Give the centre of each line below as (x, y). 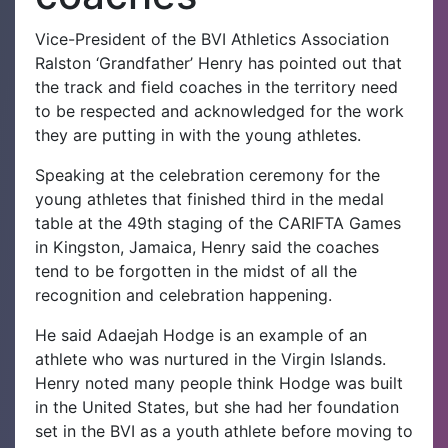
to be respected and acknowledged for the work (219, 110)
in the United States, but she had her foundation (217, 406)
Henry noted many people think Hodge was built (219, 382)
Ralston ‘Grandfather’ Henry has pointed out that (218, 62)
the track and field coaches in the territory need (216, 86)
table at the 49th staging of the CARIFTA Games (218, 222)
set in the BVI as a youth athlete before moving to (224, 430)
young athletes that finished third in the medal (209, 198)
